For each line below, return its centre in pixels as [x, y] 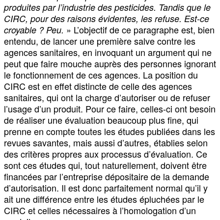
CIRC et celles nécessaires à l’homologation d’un [100, 210]
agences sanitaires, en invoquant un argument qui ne [108, 52]
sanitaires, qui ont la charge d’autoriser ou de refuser [107, 97]
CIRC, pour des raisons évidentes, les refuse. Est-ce [107, 18]
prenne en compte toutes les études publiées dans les [110, 131]
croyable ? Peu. [34, 29]
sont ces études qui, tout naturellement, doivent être [105, 165]
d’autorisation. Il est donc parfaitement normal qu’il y [106, 187]
